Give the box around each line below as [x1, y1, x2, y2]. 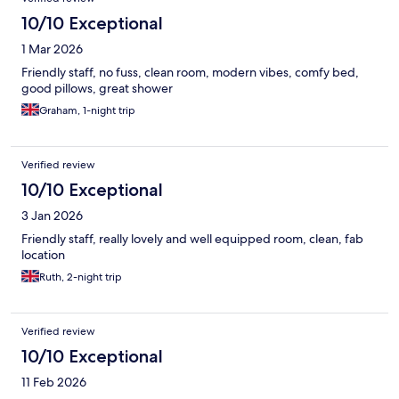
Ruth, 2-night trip [39, 270, 122, 285]
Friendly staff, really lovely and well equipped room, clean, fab [21, 231, 363, 248]
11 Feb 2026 [21, 374, 86, 391]
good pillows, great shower [21, 80, 173, 97]
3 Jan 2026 [21, 208, 83, 224]
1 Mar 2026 [21, 41, 83, 58]
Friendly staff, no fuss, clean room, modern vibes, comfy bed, [21, 64, 359, 81]
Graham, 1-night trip [39, 103, 135, 118]
